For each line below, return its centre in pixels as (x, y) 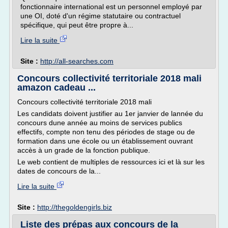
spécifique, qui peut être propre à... (77, 25)
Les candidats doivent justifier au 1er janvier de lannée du (110, 113)
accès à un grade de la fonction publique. (84, 150)
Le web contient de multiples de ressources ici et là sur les (111, 162)
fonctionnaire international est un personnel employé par (111, 7)
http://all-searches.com (77, 61)
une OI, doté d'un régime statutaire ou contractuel (101, 16)
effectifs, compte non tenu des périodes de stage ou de (106, 132)
